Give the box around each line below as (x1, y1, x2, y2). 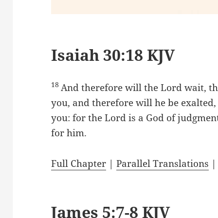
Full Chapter (51, 157, 107, 170)
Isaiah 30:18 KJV (51, 44, 175, 65)
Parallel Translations (116, 157, 209, 170)
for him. (51, 127, 87, 139)
